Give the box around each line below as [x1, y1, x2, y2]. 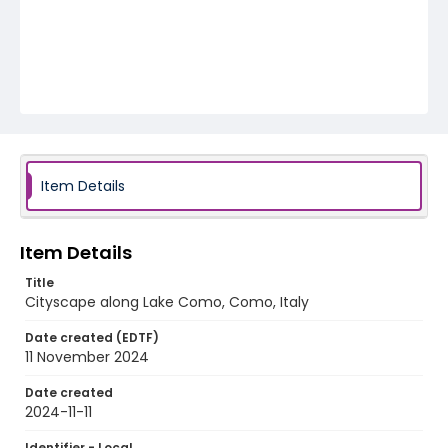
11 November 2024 [25, 347, 149, 367]
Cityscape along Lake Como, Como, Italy [25, 292, 309, 312]
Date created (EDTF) [25, 329, 159, 346]
